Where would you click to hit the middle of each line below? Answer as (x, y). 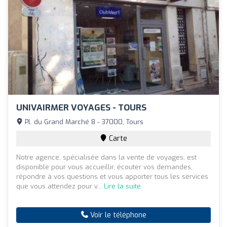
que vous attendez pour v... (60, 186)
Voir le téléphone (117, 215)
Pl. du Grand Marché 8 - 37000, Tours (83, 122)
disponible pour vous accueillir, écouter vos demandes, (104, 167)
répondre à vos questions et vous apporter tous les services (112, 176)
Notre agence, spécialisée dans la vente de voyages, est (106, 157)
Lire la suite (122, 186)
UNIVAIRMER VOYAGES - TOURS (81, 107)
